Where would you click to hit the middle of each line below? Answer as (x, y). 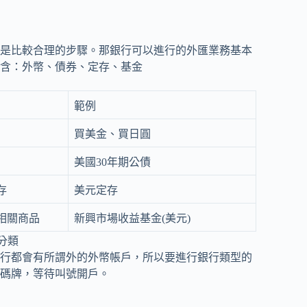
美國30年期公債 (112, 162)
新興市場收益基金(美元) (132, 218)
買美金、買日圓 (112, 134)
